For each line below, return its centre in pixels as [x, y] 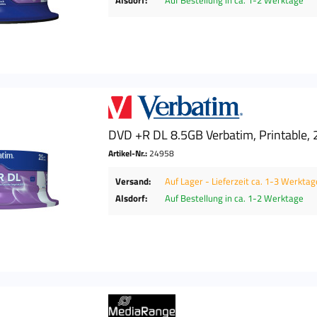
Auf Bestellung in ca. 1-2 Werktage [235, 198]
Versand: [133, 181]
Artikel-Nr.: [129, 154]
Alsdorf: [132, 198]
